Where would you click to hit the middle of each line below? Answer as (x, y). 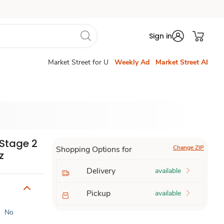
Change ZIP (188, 147)
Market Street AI (182, 62)
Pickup (98, 193)
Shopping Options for (94, 149)
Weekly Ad (132, 62)
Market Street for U (78, 62)
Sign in (160, 36)
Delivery (101, 171)
